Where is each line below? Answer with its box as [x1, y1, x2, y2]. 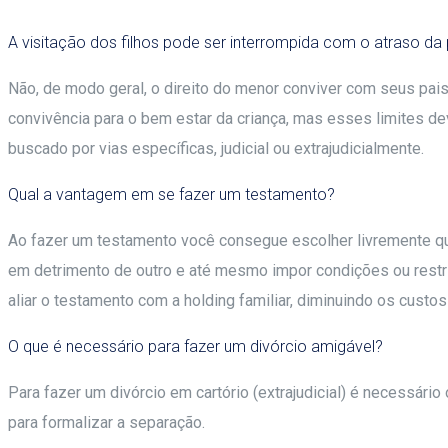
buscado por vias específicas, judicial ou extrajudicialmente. [8, 139, 424, 159]
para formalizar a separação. [8, 413, 205, 433]
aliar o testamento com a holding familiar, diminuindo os [8, 291, 395, 311]
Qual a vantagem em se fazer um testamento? [8, 185, 335, 205]
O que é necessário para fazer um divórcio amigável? [8, 337, 383, 357]
